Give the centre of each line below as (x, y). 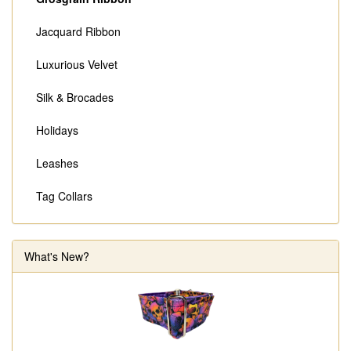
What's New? (57, 257)
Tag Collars (64, 196)
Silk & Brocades (75, 98)
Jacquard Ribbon (78, 32)
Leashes (57, 163)
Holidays (57, 130)
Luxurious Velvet (77, 65)
